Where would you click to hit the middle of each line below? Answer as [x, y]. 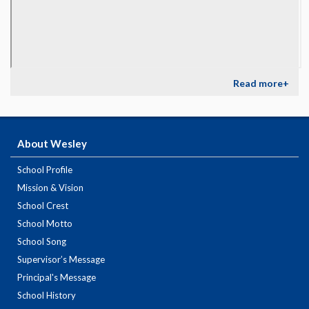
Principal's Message [57, 278]
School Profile [45, 170]
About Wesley [52, 144]
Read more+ [261, 83]
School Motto [45, 224]
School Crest [43, 206]
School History [47, 296]
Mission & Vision [50, 188]
